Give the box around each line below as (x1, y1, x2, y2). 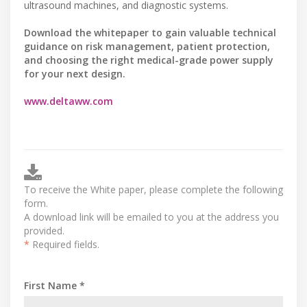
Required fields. (29, 237, 99, 251)
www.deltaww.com (24, 94, 113, 108)
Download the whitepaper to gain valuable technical (24, 25, 276, 39)
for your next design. (24, 66, 125, 80)
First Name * (24, 278, 85, 292)
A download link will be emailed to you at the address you (24, 210, 279, 223)
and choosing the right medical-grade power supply (24, 53, 273, 66)
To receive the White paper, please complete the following (24, 182, 283, 196)
